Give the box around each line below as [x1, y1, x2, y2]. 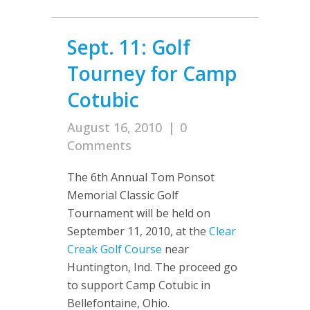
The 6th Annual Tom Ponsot [67, 170, 215, 185]
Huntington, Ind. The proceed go [67, 259, 237, 275]
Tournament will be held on [67, 206, 210, 221]
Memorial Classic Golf [67, 188, 179, 203]
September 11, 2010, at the [67, 224, 209, 239]
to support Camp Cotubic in [67, 277, 210, 293]
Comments [67, 137, 131, 154]
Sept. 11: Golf [67, 34, 190, 60]
